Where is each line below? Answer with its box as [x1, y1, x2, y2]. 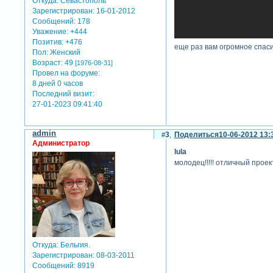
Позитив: [32, 37, 64, 46]
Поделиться [174, 130, 219, 140]
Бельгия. [58, 240, 91, 249]
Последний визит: [32, 89, 95, 98]
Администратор [32, 139, 90, 147]
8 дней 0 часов [32, 79, 83, 88]
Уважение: [32, 27, 69, 36]
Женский [48, 48, 81, 57]
